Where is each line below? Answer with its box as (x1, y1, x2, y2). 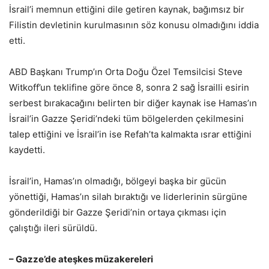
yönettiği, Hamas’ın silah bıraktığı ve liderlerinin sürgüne (9, 190, 247, 202)
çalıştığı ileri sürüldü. (9, 222, 97, 234)
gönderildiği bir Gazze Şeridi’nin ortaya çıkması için (9, 206, 226, 218)
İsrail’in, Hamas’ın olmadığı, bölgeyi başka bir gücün (9, 175, 226, 187)
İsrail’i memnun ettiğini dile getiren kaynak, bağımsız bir (9, 3, 244, 15)
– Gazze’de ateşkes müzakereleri (9, 253, 153, 265)
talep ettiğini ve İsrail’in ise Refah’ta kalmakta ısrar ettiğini (9, 128, 252, 140)
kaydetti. (9, 144, 45, 156)
